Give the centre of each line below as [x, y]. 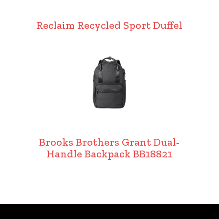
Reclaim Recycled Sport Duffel [109, 25]
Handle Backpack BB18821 [109, 154]
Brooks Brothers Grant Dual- [109, 142]
